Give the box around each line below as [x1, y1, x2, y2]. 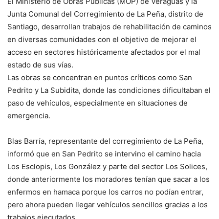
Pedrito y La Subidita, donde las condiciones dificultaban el [7, 86, 211, 95]
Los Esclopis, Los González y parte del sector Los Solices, [7, 162, 207, 172]
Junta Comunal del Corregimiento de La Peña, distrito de [7, 9, 203, 19]
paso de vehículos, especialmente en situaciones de [7, 98, 188, 108]
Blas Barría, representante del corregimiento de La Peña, [7, 136, 203, 146]
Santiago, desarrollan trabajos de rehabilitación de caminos [7, 22, 212, 32]
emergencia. [7, 111, 50, 121]
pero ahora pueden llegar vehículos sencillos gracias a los [7, 200, 208, 210]
